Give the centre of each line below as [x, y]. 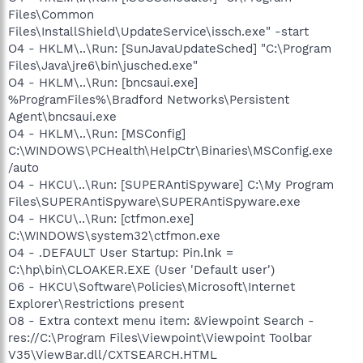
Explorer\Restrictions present [96, 303]
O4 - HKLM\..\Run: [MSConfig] [97, 133]
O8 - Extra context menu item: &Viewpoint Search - [161, 320]
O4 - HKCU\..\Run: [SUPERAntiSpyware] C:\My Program [171, 184]
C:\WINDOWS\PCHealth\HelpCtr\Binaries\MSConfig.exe [171, 150]
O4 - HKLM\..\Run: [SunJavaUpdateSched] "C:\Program [170, 48]
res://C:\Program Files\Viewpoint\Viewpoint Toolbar [160, 337]
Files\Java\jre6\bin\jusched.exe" [103, 65]
